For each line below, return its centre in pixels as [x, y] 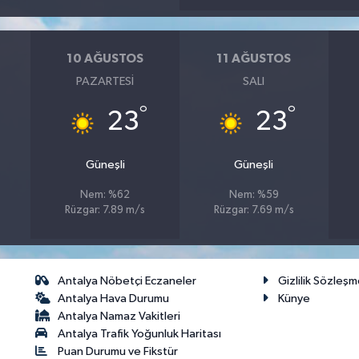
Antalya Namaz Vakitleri [119, 317]
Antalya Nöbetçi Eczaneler [127, 281]
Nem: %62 [105, 196]
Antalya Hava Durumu [114, 299]
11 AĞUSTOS [254, 58]
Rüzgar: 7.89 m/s [105, 211]
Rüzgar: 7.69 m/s [254, 211]
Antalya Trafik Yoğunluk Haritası [140, 334]
